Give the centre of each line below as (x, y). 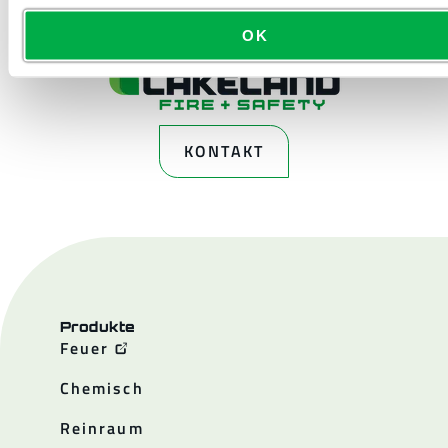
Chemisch (102, 388)
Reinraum (102, 428)
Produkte (98, 326)
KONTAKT (224, 151)
